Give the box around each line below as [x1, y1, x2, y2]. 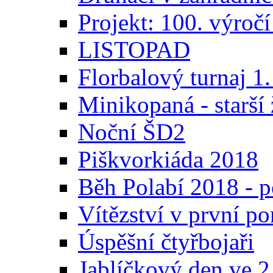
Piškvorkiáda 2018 [78, 146, 258, 173]
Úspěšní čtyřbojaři [78, 229, 254, 255]
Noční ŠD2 [78, 119, 185, 146]
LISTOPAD [78, 37, 190, 63]
